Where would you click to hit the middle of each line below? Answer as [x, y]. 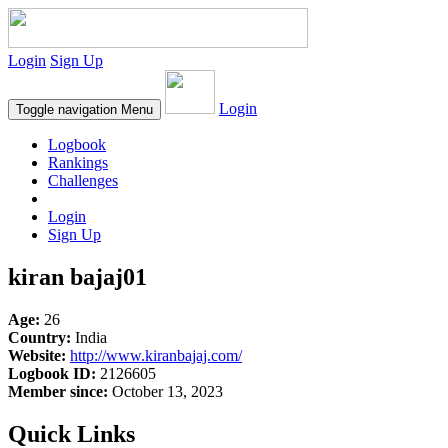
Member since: [58, 391]
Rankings [78, 162]
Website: [37, 355]
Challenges [83, 180]
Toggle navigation [66, 109]
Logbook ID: [52, 373]
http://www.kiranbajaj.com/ [156, 355]
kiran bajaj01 [77, 276]
